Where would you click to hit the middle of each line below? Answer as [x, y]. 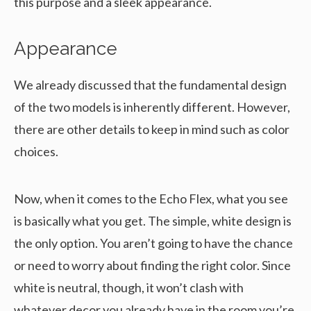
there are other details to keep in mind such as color [152, 129]
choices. [36, 152]
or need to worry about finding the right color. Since [152, 266]
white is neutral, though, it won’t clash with [129, 288]
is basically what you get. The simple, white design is [153, 221]
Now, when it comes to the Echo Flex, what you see [151, 199]
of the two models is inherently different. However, [152, 107]
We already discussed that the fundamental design [150, 85]
